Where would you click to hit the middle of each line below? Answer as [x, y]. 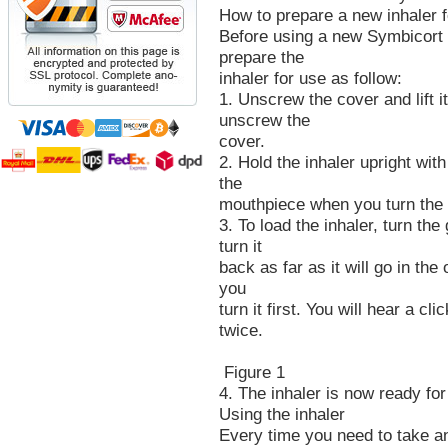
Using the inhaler [282, 414]
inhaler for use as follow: [310, 78]
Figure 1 [252, 372]
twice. [241, 330]
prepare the [261, 57]
